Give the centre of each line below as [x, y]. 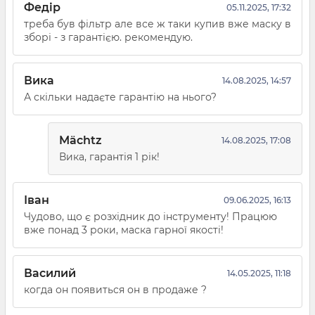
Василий [50, 274]
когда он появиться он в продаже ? [115, 290]
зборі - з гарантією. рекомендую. [108, 38]
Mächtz [81, 141]
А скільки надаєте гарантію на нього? [120, 97]
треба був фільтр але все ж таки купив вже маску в [157, 24]
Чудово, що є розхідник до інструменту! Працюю [150, 217]
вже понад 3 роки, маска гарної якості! [124, 230]
